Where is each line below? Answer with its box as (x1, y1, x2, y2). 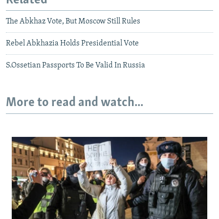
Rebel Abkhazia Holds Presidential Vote (6, 40, 139, 48)
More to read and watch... (6, 96, 143, 110)
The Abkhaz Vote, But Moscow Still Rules (6, 18, 140, 26)
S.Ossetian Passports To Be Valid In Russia (6, 62, 145, 70)
